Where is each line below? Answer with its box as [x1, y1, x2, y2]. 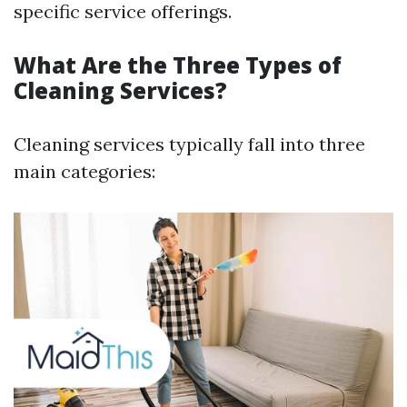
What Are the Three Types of [14, 50, 342, 80]
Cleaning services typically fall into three [14, 133, 365, 155]
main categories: [14, 160, 155, 183]
